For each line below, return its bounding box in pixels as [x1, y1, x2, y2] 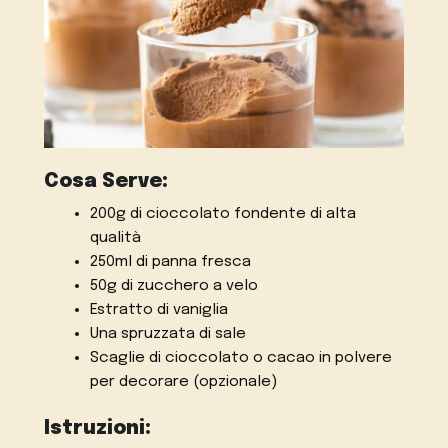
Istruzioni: [44, 419, 152, 439]
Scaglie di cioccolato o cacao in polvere [89, 350, 392, 367]
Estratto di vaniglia [89, 302, 228, 319]
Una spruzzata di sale [89, 326, 246, 343]
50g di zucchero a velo [89, 278, 258, 295]
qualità [89, 230, 141, 247]
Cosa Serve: [44, 172, 169, 193]
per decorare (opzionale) [89, 374, 277, 391]
